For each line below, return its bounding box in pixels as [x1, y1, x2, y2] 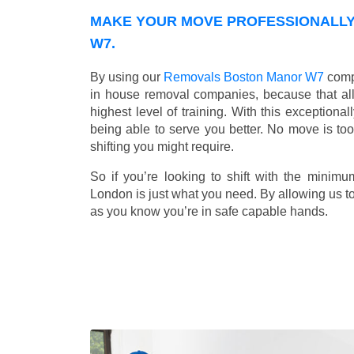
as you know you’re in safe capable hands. [90, 204, 328, 218]
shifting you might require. [90, 139, 234, 153]
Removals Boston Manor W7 [164, 70, 324, 84]
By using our [90, 70, 164, 84]
